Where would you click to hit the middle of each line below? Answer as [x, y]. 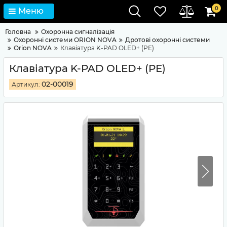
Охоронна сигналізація [78, 32]
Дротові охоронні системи [167, 40]
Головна [18, 32]
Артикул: [26, 84]
